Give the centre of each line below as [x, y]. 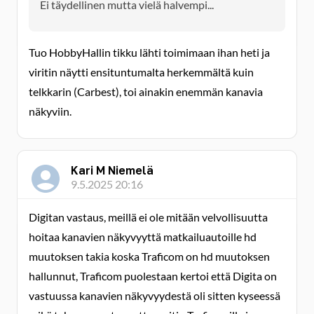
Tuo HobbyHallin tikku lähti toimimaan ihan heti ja [149, 52]
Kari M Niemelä [112, 170]
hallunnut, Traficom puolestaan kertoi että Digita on [153, 276]
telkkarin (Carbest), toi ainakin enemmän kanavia [146, 91]
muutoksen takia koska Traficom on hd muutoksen [149, 256]
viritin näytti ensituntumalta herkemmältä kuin [141, 72]
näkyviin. [50, 111]
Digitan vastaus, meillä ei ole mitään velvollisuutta [148, 217]
